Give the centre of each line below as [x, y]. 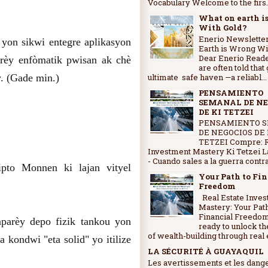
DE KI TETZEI [226, 112]
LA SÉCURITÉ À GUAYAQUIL [206, 251]
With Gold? [223, 28]
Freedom [217, 186]
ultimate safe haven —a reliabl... [207, 77]
